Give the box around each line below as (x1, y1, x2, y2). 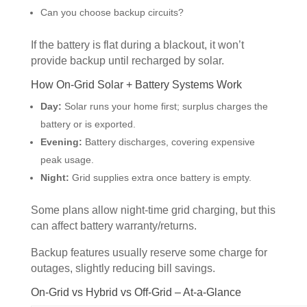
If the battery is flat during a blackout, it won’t (30, 38, 244, 51)
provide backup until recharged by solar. (30, 54, 224, 66)
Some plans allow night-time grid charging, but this (30, 204, 275, 217)
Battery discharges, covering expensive (82, 136, 255, 148)
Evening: (40, 136, 82, 148)
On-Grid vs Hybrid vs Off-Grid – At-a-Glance (30, 286, 241, 299)
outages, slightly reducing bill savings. (30, 262, 215, 275)
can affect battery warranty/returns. (30, 220, 197, 232)
